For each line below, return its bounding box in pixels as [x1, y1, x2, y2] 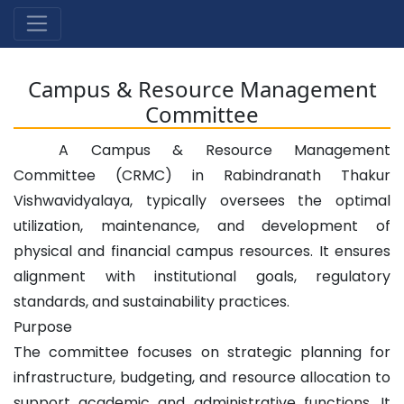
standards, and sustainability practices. [14, 290, 289, 312]
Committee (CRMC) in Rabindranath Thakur [14, 164, 390, 186]
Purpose [14, 316, 72, 337]
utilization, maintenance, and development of [14, 215, 390, 236]
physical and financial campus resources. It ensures [14, 240, 390, 262]
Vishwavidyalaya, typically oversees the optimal [14, 189, 390, 211]
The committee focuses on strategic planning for [14, 341, 390, 363]
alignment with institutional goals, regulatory [14, 265, 390, 287]
